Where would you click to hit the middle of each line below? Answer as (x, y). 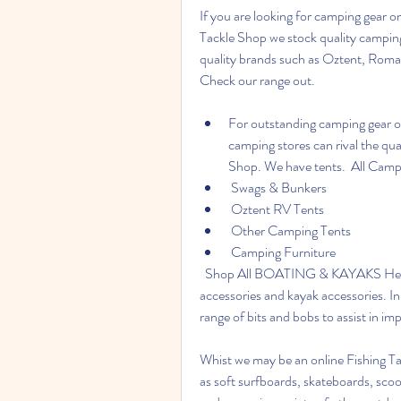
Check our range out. (257, 80)
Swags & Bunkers (279, 188)
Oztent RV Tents (277, 209)
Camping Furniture (283, 252)
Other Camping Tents (291, 230)
